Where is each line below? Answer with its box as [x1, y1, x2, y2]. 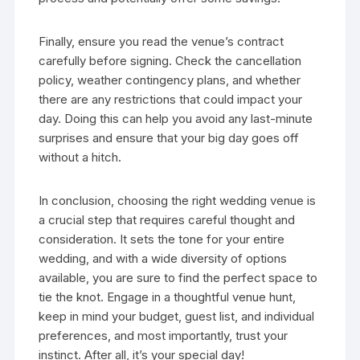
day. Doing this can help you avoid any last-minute [39, 110, 313, 126]
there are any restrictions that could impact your [39, 91, 303, 107]
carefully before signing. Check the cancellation [39, 52, 302, 68]
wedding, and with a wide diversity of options [39, 250, 288, 266]
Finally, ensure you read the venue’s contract [39, 33, 284, 49]
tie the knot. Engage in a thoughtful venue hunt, [39, 288, 297, 305]
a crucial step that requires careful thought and [39, 211, 296, 227]
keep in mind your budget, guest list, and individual [39, 308, 315, 324]
